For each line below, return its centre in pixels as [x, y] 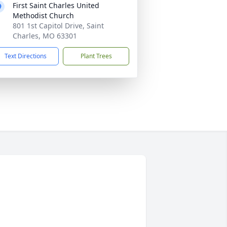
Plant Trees [96, 56]
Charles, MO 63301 [45, 36]
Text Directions [26, 56]
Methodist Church [43, 15]
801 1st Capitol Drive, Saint [58, 26]
